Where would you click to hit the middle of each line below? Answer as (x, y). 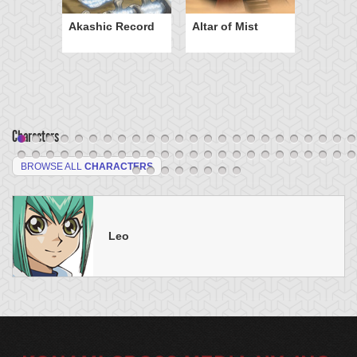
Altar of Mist (225, 26)
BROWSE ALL (53, 166)
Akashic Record (112, 26)
